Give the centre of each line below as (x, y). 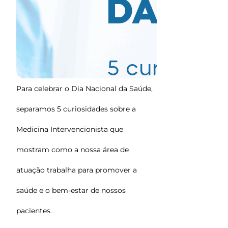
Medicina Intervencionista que (70, 129)
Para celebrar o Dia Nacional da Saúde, (84, 89)
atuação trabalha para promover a (77, 170)
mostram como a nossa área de (73, 150)
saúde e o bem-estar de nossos (71, 190)
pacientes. (34, 211)
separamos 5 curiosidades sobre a (76, 109)
